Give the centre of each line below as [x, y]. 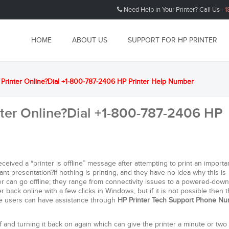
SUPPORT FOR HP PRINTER [173, 40]
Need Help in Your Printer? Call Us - [173, 10]
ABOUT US [90, 40]
